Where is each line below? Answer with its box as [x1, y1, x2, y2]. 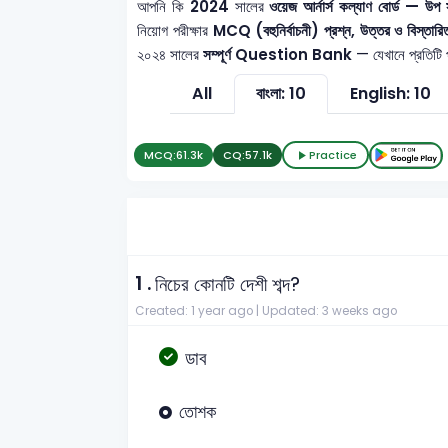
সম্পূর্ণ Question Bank [203, 43, 352, 65]
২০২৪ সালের [137, 43, 203, 65]
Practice [308, 147, 357, 164]
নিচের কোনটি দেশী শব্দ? [155, 271, 300, 299]
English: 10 [349, 81, 431, 105]
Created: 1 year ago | [134, 303, 262, 320]
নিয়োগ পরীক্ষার [137, 19, 213, 41]
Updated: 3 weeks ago [261, 303, 397, 320]
